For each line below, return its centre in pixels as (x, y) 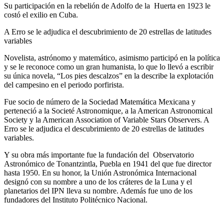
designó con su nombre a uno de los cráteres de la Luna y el (98, 181)
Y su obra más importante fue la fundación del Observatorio (99, 154)
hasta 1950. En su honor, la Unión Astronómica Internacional (100, 172)
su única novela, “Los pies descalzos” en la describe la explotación (109, 75)
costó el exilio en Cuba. (41, 14)
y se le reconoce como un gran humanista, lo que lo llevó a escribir (109, 66)
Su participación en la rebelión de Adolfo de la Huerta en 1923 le (107, 5)
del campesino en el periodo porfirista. (65, 84)
